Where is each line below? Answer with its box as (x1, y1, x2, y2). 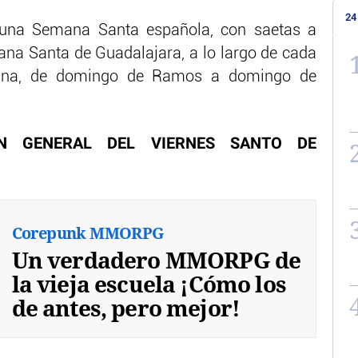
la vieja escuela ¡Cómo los (11, 268, 286, 299)
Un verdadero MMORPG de (11, 244, 301, 275)
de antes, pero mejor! (11, 292, 241, 323)
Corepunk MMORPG (11, 221, 164, 244)
